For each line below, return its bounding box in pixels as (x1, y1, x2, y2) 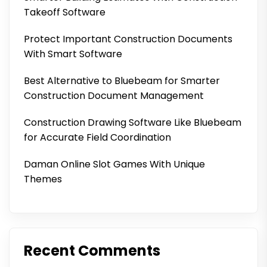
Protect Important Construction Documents (24, 32, 232, 46)
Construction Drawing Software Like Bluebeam (24, 116, 241, 129)
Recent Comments (24, 241, 160, 260)
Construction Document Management (24, 89, 204, 103)
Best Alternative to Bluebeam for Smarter (24, 74, 220, 88)
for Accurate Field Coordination (24, 131, 171, 144)
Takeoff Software (24, 5, 105, 19)
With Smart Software (24, 47, 122, 61)
